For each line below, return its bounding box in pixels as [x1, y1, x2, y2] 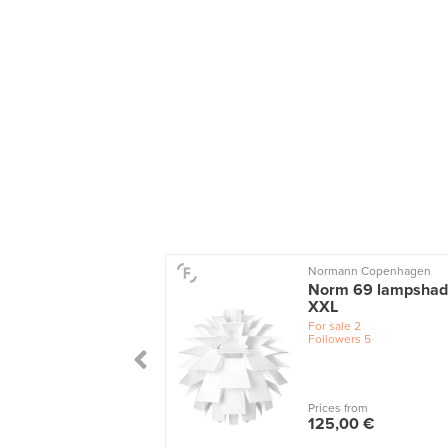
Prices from [307, 401, 368, 416]
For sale [307, 318, 351, 333]
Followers [307, 331, 361, 346]
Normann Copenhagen [307, 263, 431, 278]
